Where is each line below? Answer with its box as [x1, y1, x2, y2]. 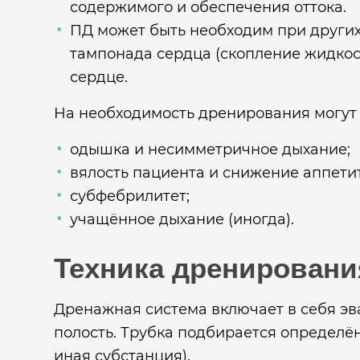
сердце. [70, 68, 128, 86]
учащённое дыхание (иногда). [70, 211, 294, 228]
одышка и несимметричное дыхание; [70, 141, 350, 158]
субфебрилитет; [70, 187, 190, 205]
